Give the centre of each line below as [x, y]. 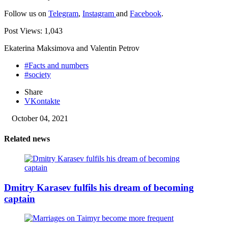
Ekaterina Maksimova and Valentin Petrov [72, 48]
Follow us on [26, 14]
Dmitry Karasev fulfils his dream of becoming [99, 187]
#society [38, 75]
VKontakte [42, 101]
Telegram [63, 14]
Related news [27, 138]
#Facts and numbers [56, 66]
